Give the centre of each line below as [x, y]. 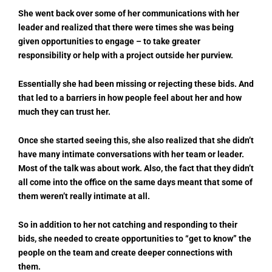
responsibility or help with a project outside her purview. [126, 56]
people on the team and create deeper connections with [125, 252]
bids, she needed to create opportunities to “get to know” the [135, 238]
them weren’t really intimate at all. [84, 196]
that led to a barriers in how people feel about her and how [130, 98]
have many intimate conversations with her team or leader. [131, 154]
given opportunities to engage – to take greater [109, 42]
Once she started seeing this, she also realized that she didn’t [136, 140]
